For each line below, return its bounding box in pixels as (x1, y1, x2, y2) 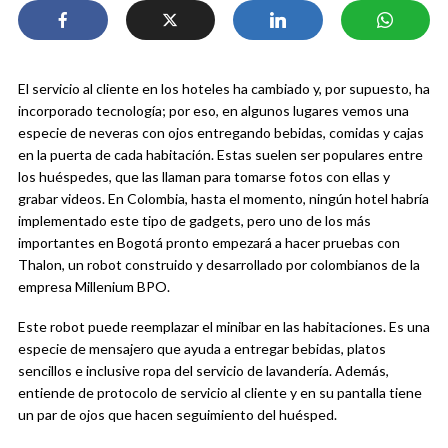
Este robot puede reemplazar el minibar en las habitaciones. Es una (18, 318, 430, 336)
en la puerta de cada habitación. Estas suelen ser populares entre (18, 146, 423, 164)
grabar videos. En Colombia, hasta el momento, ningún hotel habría (18, 190, 429, 208)
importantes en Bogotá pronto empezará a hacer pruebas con (18, 234, 400, 252)
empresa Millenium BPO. (18, 278, 173, 296)
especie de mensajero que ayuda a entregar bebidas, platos (18, 340, 386, 358)
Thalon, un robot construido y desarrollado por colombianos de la (18, 256, 420, 274)
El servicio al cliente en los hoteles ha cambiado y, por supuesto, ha (18, 80, 430, 98)
